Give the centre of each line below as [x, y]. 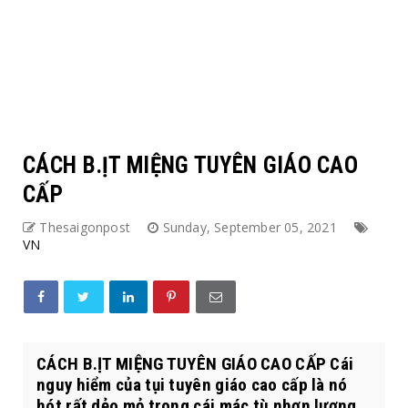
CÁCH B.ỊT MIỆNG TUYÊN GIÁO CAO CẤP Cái [195, 364]
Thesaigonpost [85, 227]
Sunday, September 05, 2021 [252, 227]
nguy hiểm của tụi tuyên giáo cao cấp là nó [192, 385]
